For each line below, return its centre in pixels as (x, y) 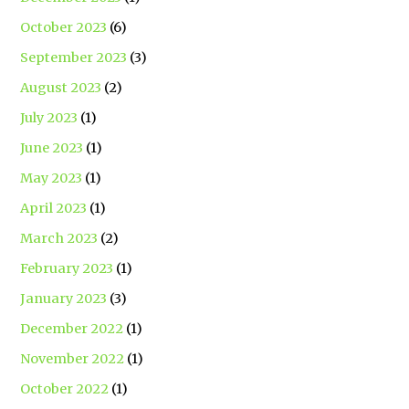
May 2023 (52, 178)
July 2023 (49, 117)
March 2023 (59, 238)
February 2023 (67, 268)
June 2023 (52, 147)
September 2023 (74, 57)
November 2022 (73, 358)
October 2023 (64, 27)
